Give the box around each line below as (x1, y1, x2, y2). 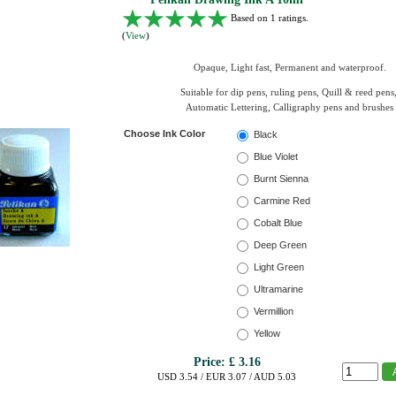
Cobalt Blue (254, 217, 302, 229)
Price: (193, 355, 225, 369)
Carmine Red (254, 195, 310, 207)
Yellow (254, 328, 280, 339)
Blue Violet (254, 151, 298, 163)
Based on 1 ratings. (228, 11, 308, 23)
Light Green (254, 262, 304, 273)
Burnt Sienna (254, 173, 308, 185)
